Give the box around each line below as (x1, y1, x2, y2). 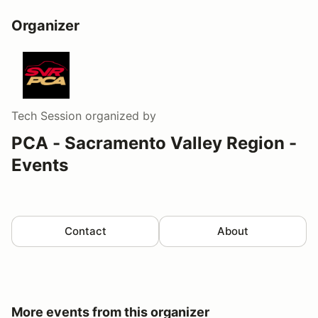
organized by (82, 109, 156, 124)
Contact (64, 224, 106, 238)
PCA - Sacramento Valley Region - (11, 133, 297, 154)
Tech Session (11, 109, 82, 124)
